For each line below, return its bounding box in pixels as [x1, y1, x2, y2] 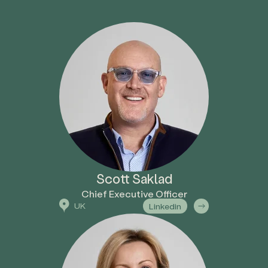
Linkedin [149, 200, 181, 212]
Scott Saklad [96, 169, 172, 187]
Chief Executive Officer [81, 187, 187, 200]
